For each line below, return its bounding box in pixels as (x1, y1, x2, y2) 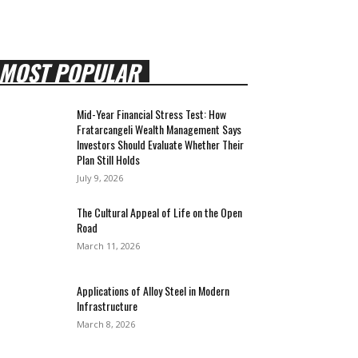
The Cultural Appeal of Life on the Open (77, 203, 243, 221)
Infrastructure (77, 296, 138, 314)
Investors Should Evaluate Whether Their (77, 135, 245, 153)
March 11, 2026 (77, 239, 141, 252)
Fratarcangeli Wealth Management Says (77, 120, 242, 137)
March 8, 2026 (77, 317, 136, 330)
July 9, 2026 (77, 171, 124, 184)
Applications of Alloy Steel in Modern (77, 281, 230, 299)
